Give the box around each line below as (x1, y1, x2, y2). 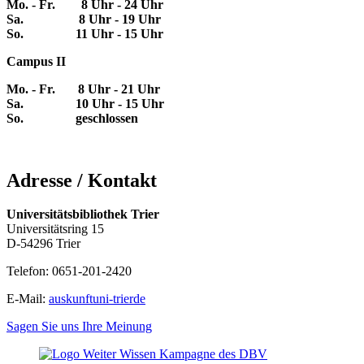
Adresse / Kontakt (6, 169, 157, 191)
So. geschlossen (6, 110, 138, 125)
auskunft (49, 292, 93, 306)
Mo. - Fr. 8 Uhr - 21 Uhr (6, 81, 160, 96)
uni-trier (93, 292, 133, 306)
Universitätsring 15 (6, 222, 104, 236)
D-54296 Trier (6, 236, 80, 251)
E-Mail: (6, 292, 49, 306)
